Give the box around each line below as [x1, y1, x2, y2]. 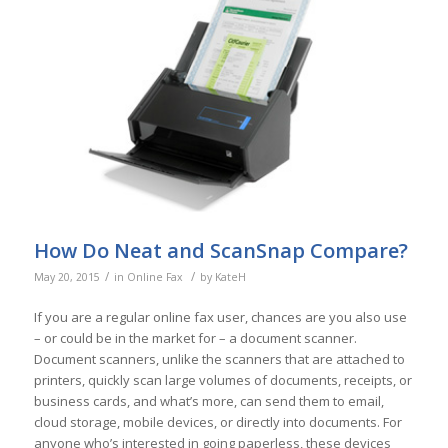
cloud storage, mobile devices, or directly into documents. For [33, 413, 402, 432]
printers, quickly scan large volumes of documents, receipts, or [33, 371, 412, 390]
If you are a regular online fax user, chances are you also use [33, 308, 407, 327]
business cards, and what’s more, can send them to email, [33, 392, 384, 411]
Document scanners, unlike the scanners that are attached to [33, 350, 405, 369]
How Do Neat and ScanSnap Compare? [33, 237, 408, 264]
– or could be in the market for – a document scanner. [33, 329, 357, 348]
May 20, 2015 [33, 270, 100, 284]
